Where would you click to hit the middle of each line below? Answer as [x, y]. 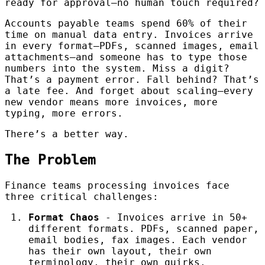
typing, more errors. [64, 113]
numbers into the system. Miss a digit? [117, 68]
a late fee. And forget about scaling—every [129, 91]
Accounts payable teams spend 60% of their [126, 23]
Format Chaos [64, 217]
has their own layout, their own [120, 251]
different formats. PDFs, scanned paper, [144, 228]
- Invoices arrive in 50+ [173, 217]
